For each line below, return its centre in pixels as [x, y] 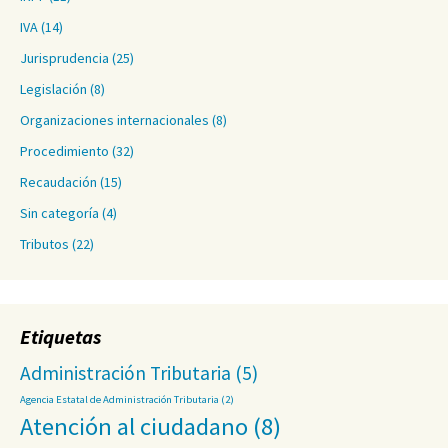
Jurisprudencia [64, 58]
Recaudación [58, 182]
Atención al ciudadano [134, 426]
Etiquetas [60, 336]
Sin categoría [59, 213]
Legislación [53, 89]
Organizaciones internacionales [114, 120]
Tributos [44, 244]
